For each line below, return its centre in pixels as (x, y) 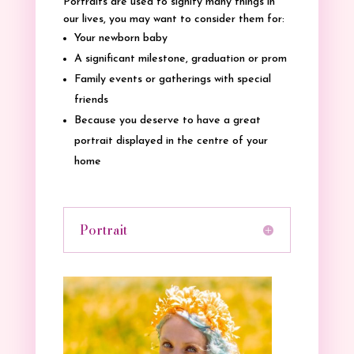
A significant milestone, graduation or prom (180, 58)
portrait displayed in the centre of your (171, 141)
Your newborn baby (121, 38)
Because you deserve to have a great (167, 120)
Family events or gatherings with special (172, 79)
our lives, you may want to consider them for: (173, 19)
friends (91, 100)
